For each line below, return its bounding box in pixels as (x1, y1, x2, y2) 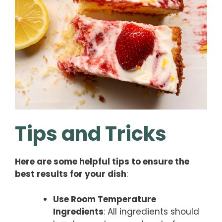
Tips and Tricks (15, 120, 166, 148)
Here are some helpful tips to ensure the (15, 156, 189, 168)
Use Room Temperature (53, 193, 156, 205)
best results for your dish (15, 168, 126, 180)
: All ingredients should (103, 205, 199, 218)
